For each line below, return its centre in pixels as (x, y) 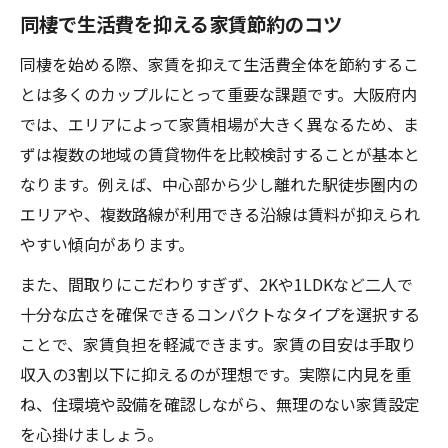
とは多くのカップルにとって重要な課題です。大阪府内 (218, 94)
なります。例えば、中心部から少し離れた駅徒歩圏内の (219, 184)
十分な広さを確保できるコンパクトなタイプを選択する (220, 314)
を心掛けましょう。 (91, 434)
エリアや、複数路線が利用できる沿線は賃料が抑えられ (220, 214)
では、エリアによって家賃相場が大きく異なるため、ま (219, 124)
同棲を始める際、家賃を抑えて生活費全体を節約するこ (219, 64)
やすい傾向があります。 (107, 244)
